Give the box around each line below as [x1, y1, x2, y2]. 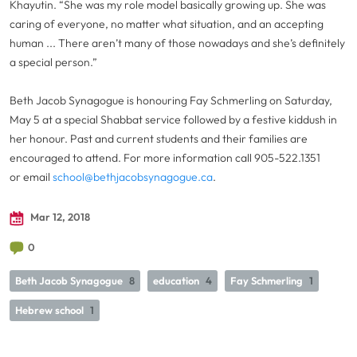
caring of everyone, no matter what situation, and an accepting [10, 17, 324, 31]
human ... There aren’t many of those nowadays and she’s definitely [10, 36, 345, 50]
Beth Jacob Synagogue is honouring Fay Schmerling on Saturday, [10, 93, 332, 108]
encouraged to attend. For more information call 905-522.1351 [10, 151, 320, 165]
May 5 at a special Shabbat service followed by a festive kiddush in [10, 112, 337, 127]
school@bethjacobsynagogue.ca [53, 170, 213, 184]
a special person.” [10, 55, 97, 69]
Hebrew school [15, 304, 84, 316]
